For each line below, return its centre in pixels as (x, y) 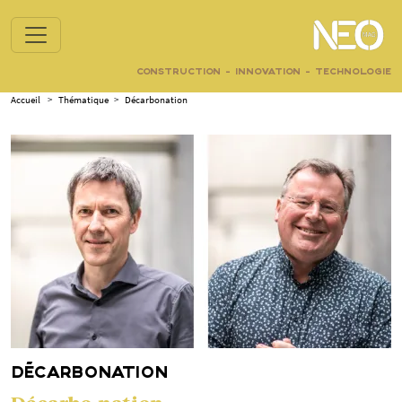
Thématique (84, 99)
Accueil (26, 99)
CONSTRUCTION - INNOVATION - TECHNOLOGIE (264, 72)
